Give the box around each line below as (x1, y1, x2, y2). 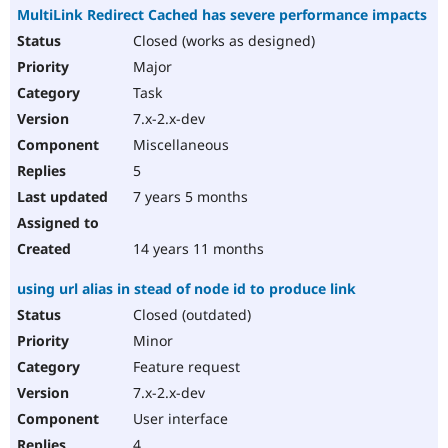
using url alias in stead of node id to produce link (17, 279, 356, 299)
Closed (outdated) (129, 305, 251, 325)
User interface (129, 409, 228, 429)
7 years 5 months (129, 187, 248, 207)
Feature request (129, 357, 240, 377)
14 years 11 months (129, 239, 264, 259)
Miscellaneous (129, 135, 229, 155)
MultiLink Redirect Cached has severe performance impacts (17, 5, 427, 25)
